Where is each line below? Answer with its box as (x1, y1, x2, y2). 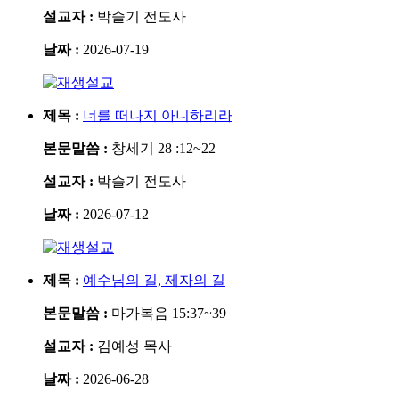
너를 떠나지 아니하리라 (83, 107, 232, 123)
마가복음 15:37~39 (111, 305, 226, 321)
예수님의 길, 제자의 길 (83, 272, 225, 288)
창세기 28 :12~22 (111, 140, 216, 156)
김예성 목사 (97, 338, 172, 354)
